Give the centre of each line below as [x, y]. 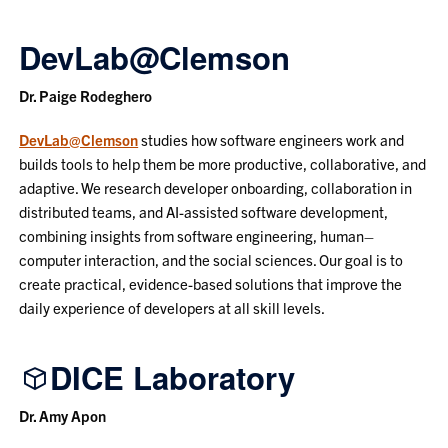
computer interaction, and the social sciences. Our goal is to [211, 259]
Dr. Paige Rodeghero [86, 95]
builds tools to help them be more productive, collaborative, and [223, 163]
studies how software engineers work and [271, 139]
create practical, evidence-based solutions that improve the [211, 283]
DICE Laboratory [173, 377]
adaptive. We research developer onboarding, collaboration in [216, 187]
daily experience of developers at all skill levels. [172, 307]
